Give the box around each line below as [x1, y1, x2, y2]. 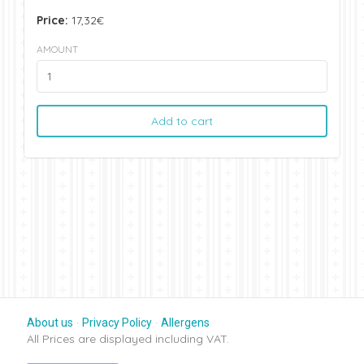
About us [27, 316, 73, 329]
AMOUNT [37, 43, 78, 55]
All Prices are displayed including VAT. [27, 331, 229, 346]
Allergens [161, 316, 210, 329]
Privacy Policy [82, 316, 152, 329]
